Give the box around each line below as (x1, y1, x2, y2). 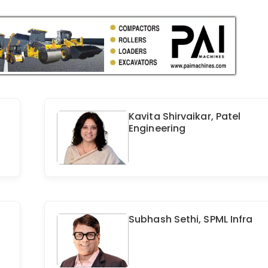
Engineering (129, 121, 186, 136)
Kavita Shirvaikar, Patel (129, 109, 241, 124)
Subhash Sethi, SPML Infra (129, 212, 253, 227)
